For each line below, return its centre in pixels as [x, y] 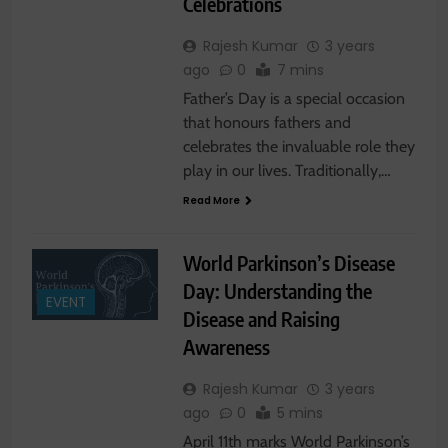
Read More [211, 200]
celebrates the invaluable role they [298, 146]
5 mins [299, 412]
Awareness [226, 346]
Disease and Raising [261, 318]
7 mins [300, 69]
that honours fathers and [266, 122]
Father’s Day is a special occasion [293, 98]
